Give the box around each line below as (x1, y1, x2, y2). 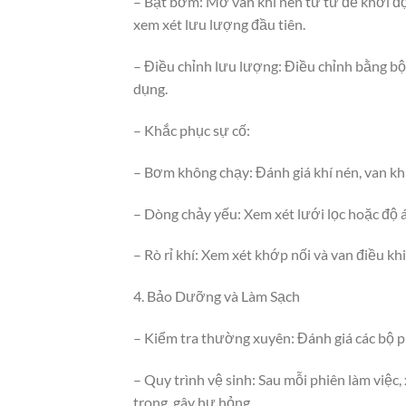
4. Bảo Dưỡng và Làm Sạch (133, 287, 300, 305)
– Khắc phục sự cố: (133, 121, 250, 139)
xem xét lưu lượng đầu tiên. (133, 15, 305, 34)
